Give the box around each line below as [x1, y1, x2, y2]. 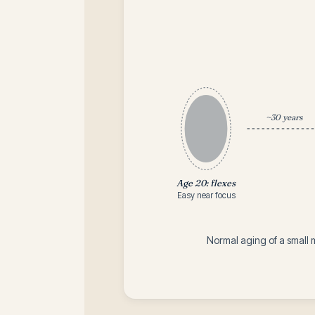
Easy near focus [176, 191, 236, 201]
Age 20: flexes [176, 176, 237, 189]
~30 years [266, 112, 304, 122]
